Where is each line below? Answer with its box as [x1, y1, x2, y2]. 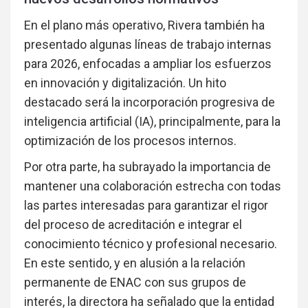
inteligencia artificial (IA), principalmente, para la [24, 114, 280, 129]
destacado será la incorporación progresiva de [24, 95, 275, 110]
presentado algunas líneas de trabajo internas [24, 37, 272, 52]
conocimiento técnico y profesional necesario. [24, 236, 277, 252]
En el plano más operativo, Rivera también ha [24, 18, 265, 33]
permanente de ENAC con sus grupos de [24, 275, 246, 290]
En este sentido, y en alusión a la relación [24, 256, 245, 271]
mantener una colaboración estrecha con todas [24, 179, 281, 194]
